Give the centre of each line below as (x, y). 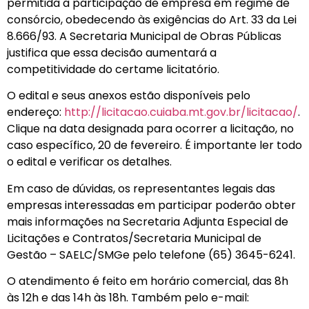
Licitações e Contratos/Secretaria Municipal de (134, 238)
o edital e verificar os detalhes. (89, 162)
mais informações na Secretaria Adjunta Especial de (148, 221)
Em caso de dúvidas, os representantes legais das (141, 188)
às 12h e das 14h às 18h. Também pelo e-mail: (128, 298)
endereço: (36, 112)
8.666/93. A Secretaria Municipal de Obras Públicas (144, 36)
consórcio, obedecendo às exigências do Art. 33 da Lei (152, 19)
